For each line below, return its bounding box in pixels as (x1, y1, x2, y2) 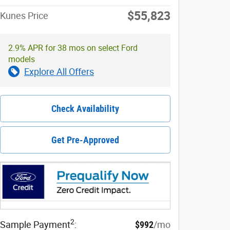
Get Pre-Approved (51, 134, 119, 145)
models (8, 54, 35, 64)
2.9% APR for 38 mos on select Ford (8, 43, 138, 53)
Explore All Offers (24, 66, 94, 77)
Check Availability (51, 103, 119, 114)
